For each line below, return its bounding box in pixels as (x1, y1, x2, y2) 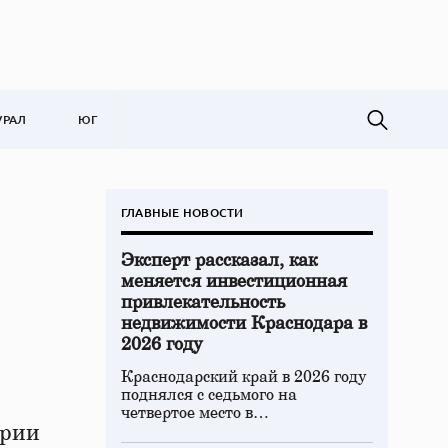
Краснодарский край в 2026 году (121, 369, 367, 385)
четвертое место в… (121, 405, 269, 421)
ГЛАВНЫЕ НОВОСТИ (121, 204, 244, 221)
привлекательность (121, 294, 285, 312)
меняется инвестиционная (121, 273, 347, 291)
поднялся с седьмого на (121, 387, 297, 403)
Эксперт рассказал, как (121, 252, 317, 270)
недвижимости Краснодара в (121, 315, 367, 333)
